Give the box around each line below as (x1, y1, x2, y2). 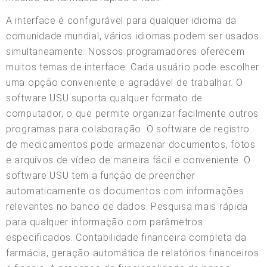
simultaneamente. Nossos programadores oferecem (6, 45, 245, 57)
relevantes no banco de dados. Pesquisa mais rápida (6, 200, 249, 212)
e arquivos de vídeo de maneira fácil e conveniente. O (6, 154, 252, 166)
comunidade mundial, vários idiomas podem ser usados (6, 30, 259, 42)
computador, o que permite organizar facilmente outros (6, 107, 259, 119)
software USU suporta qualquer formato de (6, 92, 203, 104)
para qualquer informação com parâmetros (6, 216, 203, 228)
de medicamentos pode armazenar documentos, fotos (6, 138, 256, 150)
